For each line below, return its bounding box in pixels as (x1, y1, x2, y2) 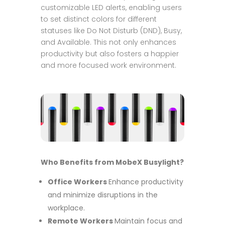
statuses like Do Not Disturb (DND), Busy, (40, 25, 182, 36)
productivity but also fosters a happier (40, 48, 179, 59)
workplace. (47, 203, 85, 213)
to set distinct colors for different (40, 14, 157, 24)
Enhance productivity (108, 177, 183, 187)
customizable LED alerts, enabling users (40, 2, 182, 13)
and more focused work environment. (40, 60, 176, 70)
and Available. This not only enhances (40, 37, 176, 47)
